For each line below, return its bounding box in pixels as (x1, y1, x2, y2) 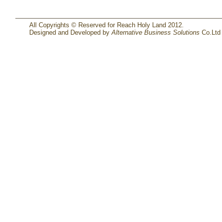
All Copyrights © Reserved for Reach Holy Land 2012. (29, 21, 184, 29)
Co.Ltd (199, 29, 221, 36)
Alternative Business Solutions (111, 29, 200, 36)
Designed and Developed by (29, 29, 111, 36)
